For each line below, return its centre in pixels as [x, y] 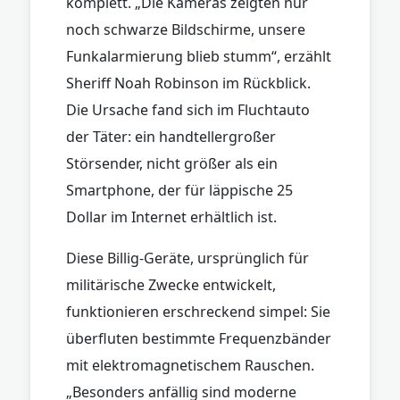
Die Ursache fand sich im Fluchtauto [188, 109]
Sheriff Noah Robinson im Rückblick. [188, 83]
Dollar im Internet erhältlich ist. [171, 217]
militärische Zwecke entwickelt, [171, 284]
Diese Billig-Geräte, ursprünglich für [187, 258]
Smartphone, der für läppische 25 [179, 190]
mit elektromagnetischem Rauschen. [190, 365]
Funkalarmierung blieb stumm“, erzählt [199, 56]
